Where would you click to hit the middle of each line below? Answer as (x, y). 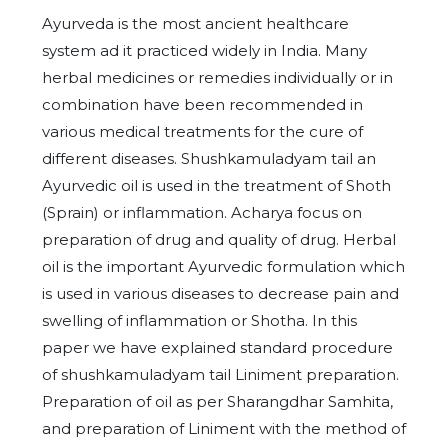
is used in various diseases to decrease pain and (220, 293)
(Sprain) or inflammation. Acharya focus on (202, 212)
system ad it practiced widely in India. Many (204, 50)
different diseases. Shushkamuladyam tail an (209, 158)
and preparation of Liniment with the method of (224, 428)
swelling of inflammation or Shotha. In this (199, 320)
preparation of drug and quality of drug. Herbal (219, 239)
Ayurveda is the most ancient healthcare (195, 23)
